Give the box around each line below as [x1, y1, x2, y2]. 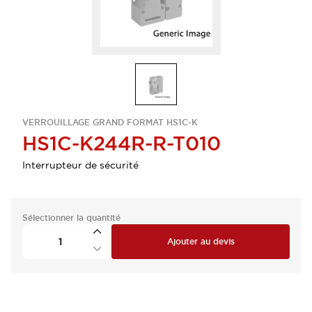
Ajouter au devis [166, 236, 235, 247]
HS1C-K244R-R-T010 [22, 131, 221, 156]
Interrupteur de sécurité [22, 159, 139, 171]
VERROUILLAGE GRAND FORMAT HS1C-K [22, 117, 198, 128]
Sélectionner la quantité [22, 212, 120, 224]
